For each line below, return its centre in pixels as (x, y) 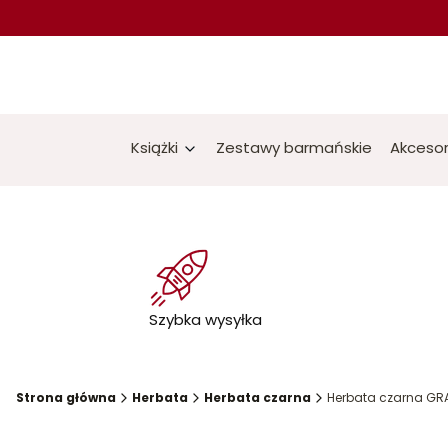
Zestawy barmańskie (294, 147)
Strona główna (66, 397)
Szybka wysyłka (205, 319)
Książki (154, 147)
